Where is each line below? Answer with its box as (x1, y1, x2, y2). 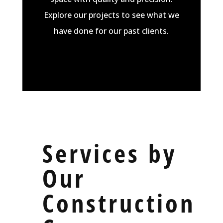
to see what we (119, 9, 179, 20)
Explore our (43, 9, 89, 20)
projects (88, 9, 119, 20)
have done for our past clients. (54, 25, 169, 36)
